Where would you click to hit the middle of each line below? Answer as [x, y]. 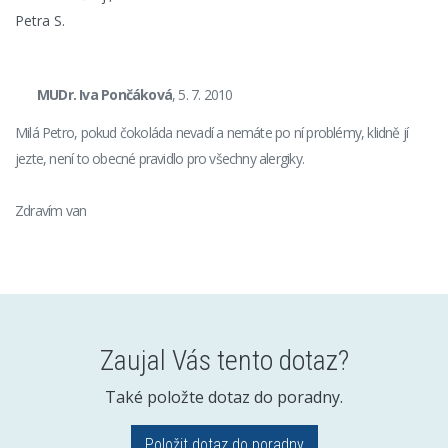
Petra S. [40, 20]
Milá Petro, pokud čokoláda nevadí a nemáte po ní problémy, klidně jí [212, 132]
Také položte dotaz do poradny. [224, 397]
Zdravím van [51, 210]
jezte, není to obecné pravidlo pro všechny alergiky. [159, 158]
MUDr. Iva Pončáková [104, 94]
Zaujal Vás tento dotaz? [224, 360]
